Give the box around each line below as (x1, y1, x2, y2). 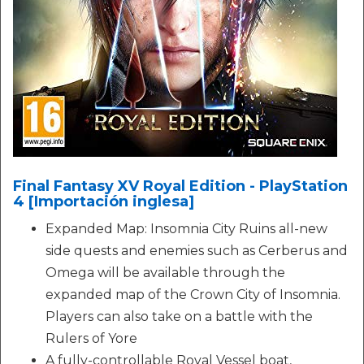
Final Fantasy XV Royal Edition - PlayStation (13, 177, 348, 195)
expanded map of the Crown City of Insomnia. (45, 287, 340, 302)
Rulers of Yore (45, 331, 137, 346)
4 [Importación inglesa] (13, 193, 194, 210)
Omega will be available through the (45, 265, 285, 280)
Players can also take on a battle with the (45, 309, 313, 324)
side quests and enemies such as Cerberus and (45, 243, 348, 258)
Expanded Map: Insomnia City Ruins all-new (45, 221, 327, 236)
